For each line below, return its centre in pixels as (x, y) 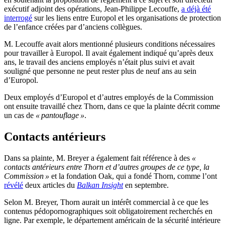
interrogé (18, 18)
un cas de (20, 116)
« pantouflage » (60, 116)
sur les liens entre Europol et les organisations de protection (127, 18)
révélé (14, 185)
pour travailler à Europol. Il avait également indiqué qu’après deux (109, 53)
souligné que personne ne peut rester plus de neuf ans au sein (100, 71)
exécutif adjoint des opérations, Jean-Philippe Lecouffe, (93, 9)
